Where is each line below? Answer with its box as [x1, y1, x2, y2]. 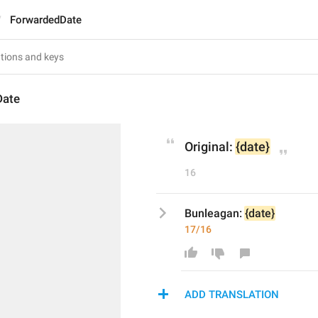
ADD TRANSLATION [185, 288, 279, 301]
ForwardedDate [10, 13, 82, 26]
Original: [185, 139, 236, 154]
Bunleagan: [185, 207, 245, 220]
